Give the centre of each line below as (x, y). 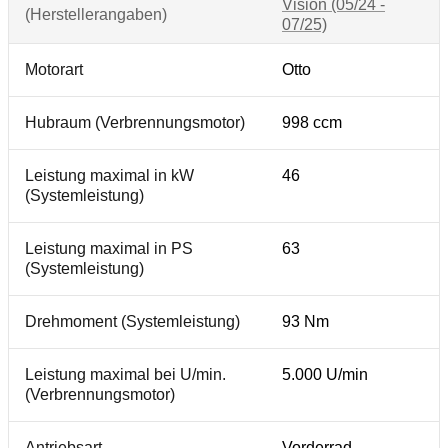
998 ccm (312, 122)
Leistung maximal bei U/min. (125, 374)
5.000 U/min (325, 374)
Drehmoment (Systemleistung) (132, 321)
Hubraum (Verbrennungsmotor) (135, 122)
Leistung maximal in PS (109, 248)
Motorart (54, 69)
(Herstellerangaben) (96, 14)
